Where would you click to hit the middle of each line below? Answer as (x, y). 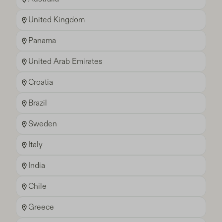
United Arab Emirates (65, 62)
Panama (42, 41)
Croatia (41, 83)
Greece (41, 207)
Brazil (38, 103)
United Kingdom (56, 20)
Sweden (43, 124)
